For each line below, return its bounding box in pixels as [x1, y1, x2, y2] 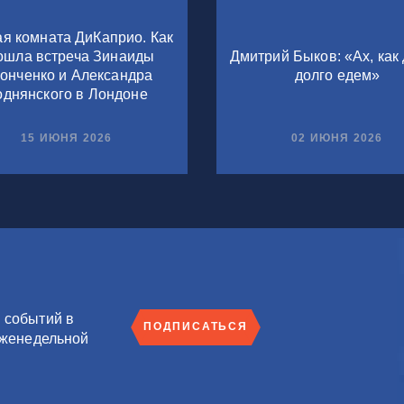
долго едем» [294, 67, 381, 83]
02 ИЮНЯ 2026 [291, 131, 383, 144]
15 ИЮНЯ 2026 [21, 131, 113, 144]
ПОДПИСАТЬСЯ [143, 320, 248, 334]
